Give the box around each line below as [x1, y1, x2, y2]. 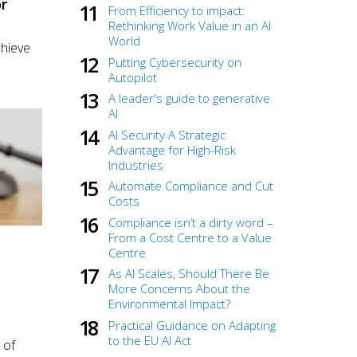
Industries [108, 156, 163, 173]
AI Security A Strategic [108, 126, 226, 143]
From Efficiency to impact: [108, 2, 245, 19]
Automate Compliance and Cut [108, 178, 273, 194]
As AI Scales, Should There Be [108, 265, 269, 282]
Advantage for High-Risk [108, 141, 236, 158]
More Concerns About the [108, 280, 250, 297]
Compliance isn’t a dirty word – [108, 214, 273, 230]
